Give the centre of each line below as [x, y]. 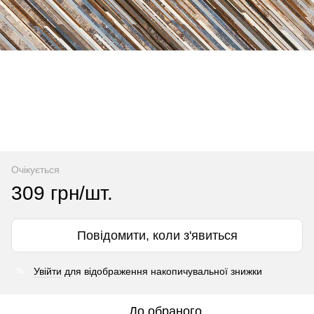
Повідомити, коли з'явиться [157, 235]
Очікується [35, 170]
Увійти [48, 271]
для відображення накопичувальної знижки [162, 271]
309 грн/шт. [62, 193]
